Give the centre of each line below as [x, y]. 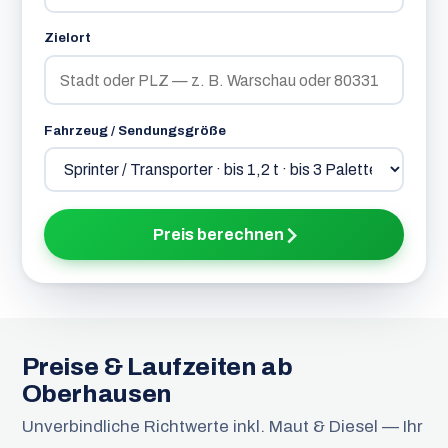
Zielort [67, 38]
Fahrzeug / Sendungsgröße [134, 130]
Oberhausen [96, 394]
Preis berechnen [219, 234]
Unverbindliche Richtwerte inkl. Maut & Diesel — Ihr [222, 427]
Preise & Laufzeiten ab [157, 367]
